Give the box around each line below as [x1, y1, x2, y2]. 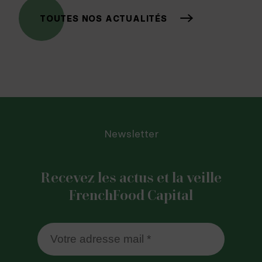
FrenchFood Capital [69, 186, 193, 205]
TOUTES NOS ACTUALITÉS [40, 12, 167, 24]
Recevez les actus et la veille [40, 168, 222, 187]
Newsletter [104, 127, 158, 141]
